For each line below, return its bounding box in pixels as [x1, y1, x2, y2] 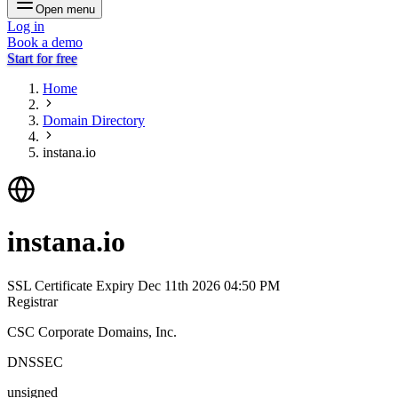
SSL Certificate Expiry [7, 277, 138, 293]
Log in [7, 19, 44, 34]
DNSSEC [7, 354, 63, 370]
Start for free [7, 51, 77, 66]
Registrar [7, 293, 58, 309]
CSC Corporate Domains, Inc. [7, 323, 177, 339]
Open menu [36, 3, 95, 16]
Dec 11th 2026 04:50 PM [138, 277, 280, 293]
